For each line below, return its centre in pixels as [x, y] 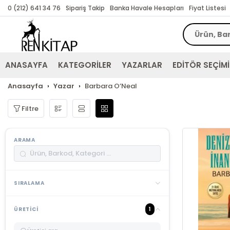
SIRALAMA [29, 183]
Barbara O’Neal [111, 86]
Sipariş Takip [85, 8]
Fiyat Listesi [207, 8]
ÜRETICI [26, 209]
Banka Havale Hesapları [147, 8]
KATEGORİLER [85, 65]
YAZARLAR [142, 65]
